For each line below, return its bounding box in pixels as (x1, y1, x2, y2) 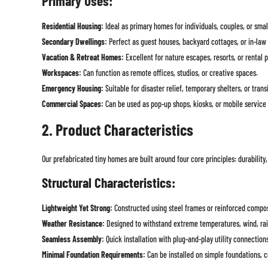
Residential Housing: (41, 21, 103, 32)
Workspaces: (41, 68, 81, 78)
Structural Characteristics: (41, 174, 175, 191)
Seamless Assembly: (41, 234, 104, 245)
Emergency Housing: (41, 83, 103, 94)
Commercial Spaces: (41, 99, 103, 109)
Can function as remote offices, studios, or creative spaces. (81, 68, 258, 78)
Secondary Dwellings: (41, 36, 107, 47)
